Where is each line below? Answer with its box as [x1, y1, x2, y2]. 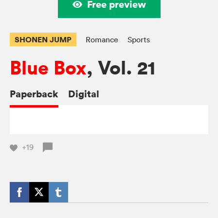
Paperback [10, 87, 58, 101]
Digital [68, 87, 99, 101]
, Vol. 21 [87, 55, 155, 81]
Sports [127, 35, 150, 45]
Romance [86, 35, 118, 45]
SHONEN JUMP [15, 34, 72, 45]
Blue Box [10, 55, 87, 81]
